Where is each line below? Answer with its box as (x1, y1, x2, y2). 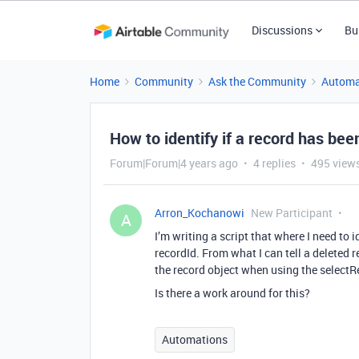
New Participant (251, 205, 333, 220)
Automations (162, 332, 228, 347)
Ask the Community (208, 74, 306, 89)
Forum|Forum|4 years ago (110, 155, 238, 171)
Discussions (251, 22, 313, 38)
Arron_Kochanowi (155, 205, 244, 220)
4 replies (253, 155, 296, 171)
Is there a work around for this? (155, 285, 310, 301)
